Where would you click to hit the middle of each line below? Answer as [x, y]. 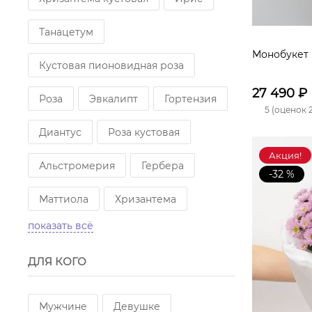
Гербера [163, 166]
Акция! [285, 155]
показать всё [61, 226]
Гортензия [190, 99]
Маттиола [64, 199]
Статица [60, 233]
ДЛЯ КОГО [57, 262]
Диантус [60, 132]
